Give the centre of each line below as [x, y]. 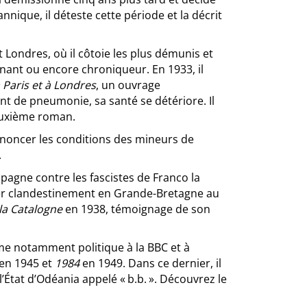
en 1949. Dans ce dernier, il [150, 263]
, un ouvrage [128, 85]
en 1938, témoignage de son [138, 209]
